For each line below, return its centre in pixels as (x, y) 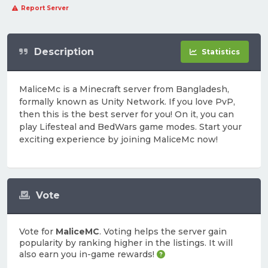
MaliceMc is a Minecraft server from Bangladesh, (124, 89)
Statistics (221, 52)
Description (64, 51)
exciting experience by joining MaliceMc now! (118, 139)
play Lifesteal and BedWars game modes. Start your (130, 127)
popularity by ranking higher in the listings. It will (126, 243)
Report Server (45, 8)
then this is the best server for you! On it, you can (127, 114)
